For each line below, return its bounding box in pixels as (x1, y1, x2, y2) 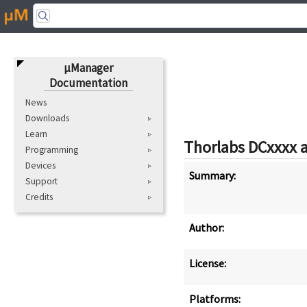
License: (189, 256, 226, 271)
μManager (64, 60, 113, 75)
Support (25, 175, 58, 187)
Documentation (49, 75, 127, 90)
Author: (189, 221, 224, 235)
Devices (25, 159, 56, 171)
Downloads (25, 112, 69, 124)
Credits (25, 191, 53, 203)
